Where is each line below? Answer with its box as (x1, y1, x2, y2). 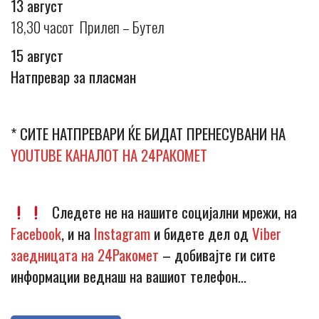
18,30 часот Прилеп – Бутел (11, 16, 164, 38)
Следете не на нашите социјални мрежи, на (44, 201, 297, 224)
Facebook (11, 222, 61, 245)
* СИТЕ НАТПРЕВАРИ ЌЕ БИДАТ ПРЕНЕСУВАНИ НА (11, 122, 286, 145)
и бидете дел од (150, 222, 252, 245)
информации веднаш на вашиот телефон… (11, 265, 246, 288)
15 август (11, 44, 63, 67)
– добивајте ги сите (159, 244, 276, 266)
